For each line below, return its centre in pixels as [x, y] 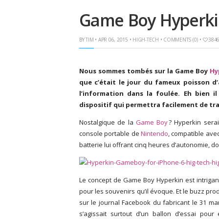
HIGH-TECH [146, 40]
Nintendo [155, 133]
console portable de [110, 133]
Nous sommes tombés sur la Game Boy [144, 71]
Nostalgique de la [108, 122]
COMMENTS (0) [181, 40]
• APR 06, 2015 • [113, 40]
